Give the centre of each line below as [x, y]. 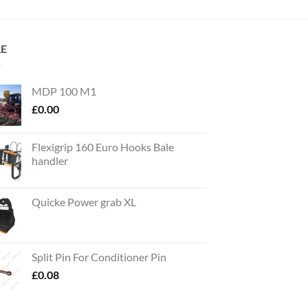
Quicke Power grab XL [84, 201]
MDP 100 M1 [64, 91]
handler [50, 160]
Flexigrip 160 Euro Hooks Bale [103, 146]
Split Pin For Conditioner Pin [99, 256]
